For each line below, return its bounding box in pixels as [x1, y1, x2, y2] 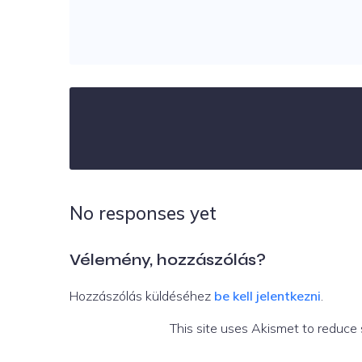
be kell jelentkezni [214, 287, 321, 304]
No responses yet [69, 200, 217, 225]
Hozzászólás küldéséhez [69, 287, 214, 304]
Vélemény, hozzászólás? [69, 249, 266, 270]
